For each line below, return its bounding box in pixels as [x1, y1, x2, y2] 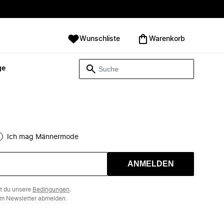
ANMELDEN [127, 159, 174, 168]
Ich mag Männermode [7, 133, 78, 140]
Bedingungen [32, 186, 69, 192]
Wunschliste [79, 35, 120, 42]
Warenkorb [149, 35, 185, 42]
